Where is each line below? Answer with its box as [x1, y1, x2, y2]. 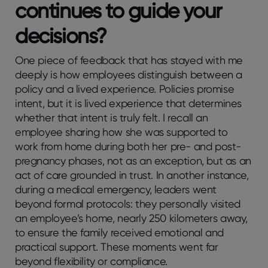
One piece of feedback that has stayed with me [15, 53, 243, 66]
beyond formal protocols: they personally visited [15, 197, 240, 210]
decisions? [15, 22, 106, 48]
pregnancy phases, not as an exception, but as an [15, 154, 251, 167]
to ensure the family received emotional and [15, 226, 224, 239]
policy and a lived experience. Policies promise [15, 82, 234, 95]
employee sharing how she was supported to [15, 125, 228, 138]
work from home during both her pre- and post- [15, 139, 242, 153]
